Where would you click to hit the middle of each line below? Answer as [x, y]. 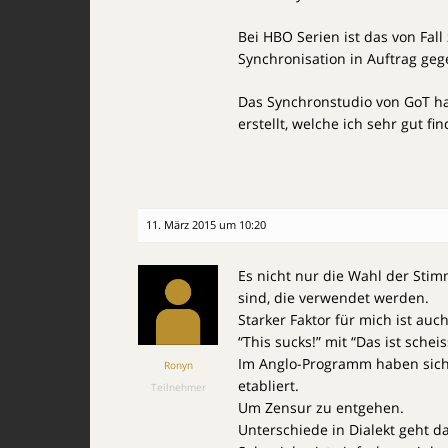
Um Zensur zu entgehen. [321, 407]
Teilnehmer [178, 387]
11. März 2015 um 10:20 [206, 224]
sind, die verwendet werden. [333, 297]
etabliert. [268, 385]
